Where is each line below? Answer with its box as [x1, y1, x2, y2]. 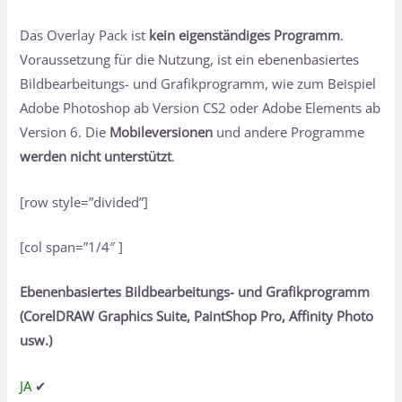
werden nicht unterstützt [20, 147, 172, 166]
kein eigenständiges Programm [149, 26, 341, 45]
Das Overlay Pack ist [20, 26, 150, 45]
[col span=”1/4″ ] [20, 237, 124, 256]
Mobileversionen [109, 123, 214, 142]
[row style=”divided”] [20, 192, 149, 211]
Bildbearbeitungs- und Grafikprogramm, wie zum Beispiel [20, 74, 377, 93]
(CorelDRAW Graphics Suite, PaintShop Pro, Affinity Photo [20, 307, 374, 326]
